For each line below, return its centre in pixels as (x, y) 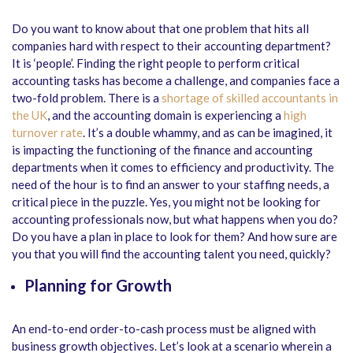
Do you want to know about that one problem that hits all (160, 29)
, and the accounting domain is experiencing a (165, 115)
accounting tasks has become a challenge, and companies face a (176, 81)
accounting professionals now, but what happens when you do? (175, 219)
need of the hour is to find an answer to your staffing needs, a (171, 185)
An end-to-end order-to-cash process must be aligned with (164, 329)
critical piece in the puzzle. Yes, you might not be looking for (166, 202)
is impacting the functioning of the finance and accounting (162, 150)
